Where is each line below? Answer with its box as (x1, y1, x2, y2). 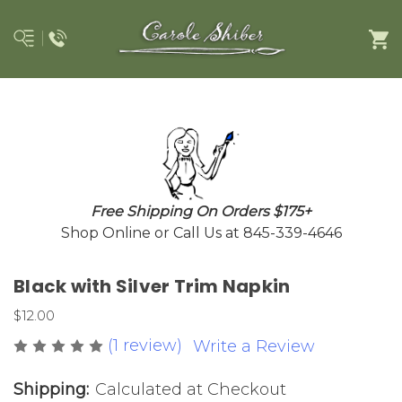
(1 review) (108, 335, 187, 355)
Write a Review (193, 336, 315, 356)
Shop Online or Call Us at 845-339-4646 (60, 223, 342, 241)
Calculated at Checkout (95, 379, 286, 399)
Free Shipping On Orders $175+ (91, 202, 311, 220)
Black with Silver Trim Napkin (13, 273, 291, 299)
